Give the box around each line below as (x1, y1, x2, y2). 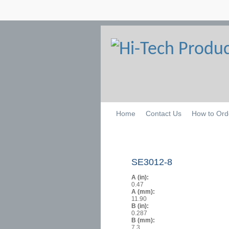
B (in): (131, 202, 150, 210)
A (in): (131, 174, 150, 181)
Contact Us (145, 109, 181, 118)
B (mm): (131, 217, 156, 224)
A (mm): (131, 188, 156, 196)
